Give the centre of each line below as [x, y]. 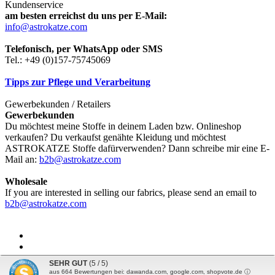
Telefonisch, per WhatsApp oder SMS [84, 49]
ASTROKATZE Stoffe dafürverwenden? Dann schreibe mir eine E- [137, 149]
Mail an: [22, 160]
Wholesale [26, 182]
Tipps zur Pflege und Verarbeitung [78, 82]
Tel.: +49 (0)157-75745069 [58, 60]
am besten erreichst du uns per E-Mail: [86, 16]
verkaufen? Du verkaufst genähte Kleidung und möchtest [115, 137]
